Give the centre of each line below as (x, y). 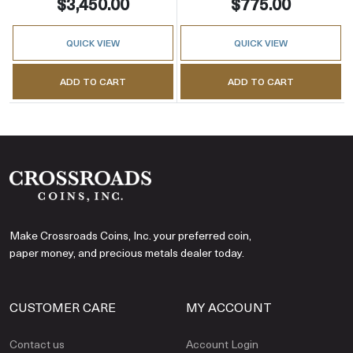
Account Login (222, 344)
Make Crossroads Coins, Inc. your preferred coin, (130, 235)
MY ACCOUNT (229, 307)
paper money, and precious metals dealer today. (127, 252)
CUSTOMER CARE (63, 307)
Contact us (37, 344)
